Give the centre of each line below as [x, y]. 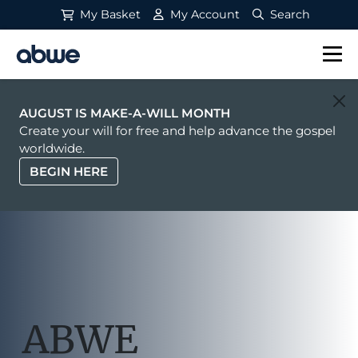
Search [289, 14]
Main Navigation [97, 65]
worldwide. [52, 148]
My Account [204, 14]
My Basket [109, 14]
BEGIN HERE [69, 171]
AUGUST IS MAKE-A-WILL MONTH [125, 113]
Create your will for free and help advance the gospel [177, 131]
